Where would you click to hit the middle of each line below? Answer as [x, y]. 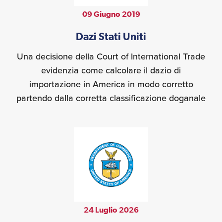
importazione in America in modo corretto [111, 84]
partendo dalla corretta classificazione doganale [111, 98]
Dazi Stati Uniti [111, 37]
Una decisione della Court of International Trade [111, 56]
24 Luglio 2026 [111, 210]
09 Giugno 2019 [111, 15]
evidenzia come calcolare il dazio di [111, 70]
